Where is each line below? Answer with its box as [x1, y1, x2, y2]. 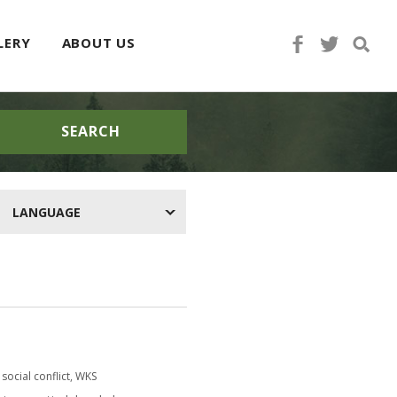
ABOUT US [61, 34, 136, 51]
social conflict [2, 369, 70, 384]
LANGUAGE [12, 204, 81, 221]
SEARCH [60, 121, 121, 141]
